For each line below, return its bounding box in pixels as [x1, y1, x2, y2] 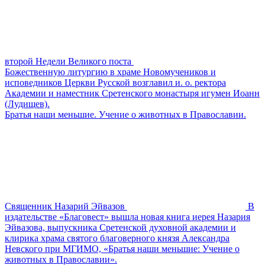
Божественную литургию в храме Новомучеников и [5, 66, 216, 77]
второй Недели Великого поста [5, 56, 131, 66]
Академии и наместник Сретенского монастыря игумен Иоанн [5, 88, 260, 98]
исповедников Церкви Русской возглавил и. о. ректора [5, 77, 226, 88]
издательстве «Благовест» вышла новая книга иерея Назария [5, 211, 250, 222]
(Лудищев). [5, 98, 50, 109]
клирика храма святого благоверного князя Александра [5, 232, 230, 243]
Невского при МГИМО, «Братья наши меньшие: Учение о [5, 243, 240, 254]
